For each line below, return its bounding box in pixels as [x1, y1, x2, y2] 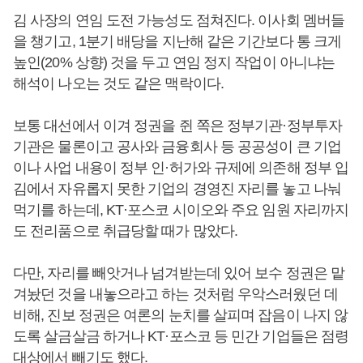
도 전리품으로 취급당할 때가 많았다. [13, 223, 237, 239]
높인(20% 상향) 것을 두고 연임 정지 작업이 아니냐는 [13, 54, 335, 70]
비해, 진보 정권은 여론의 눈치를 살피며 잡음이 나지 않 [13, 307, 348, 323]
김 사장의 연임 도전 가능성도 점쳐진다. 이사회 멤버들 [13, 12, 344, 28]
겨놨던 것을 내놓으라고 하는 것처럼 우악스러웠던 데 [13, 286, 338, 302]
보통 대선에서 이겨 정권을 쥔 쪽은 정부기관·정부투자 [13, 117, 342, 134]
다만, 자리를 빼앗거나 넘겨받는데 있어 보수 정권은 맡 [13, 265, 345, 281]
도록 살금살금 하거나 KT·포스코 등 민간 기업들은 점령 [13, 328, 349, 344]
